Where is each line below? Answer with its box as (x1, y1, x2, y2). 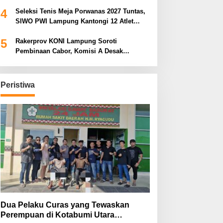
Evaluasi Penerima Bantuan (15, 57, 101, 65)
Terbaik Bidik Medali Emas (15, 27, 98, 35)
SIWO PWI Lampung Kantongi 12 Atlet (15, 17, 133, 25)
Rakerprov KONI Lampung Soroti (15, 37, 117, 45)
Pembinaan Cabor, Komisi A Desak (15, 47, 123, 55)
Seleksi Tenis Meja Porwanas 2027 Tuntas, (15, 7, 145, 15)
